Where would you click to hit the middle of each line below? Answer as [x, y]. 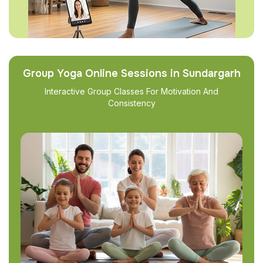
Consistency [131, 103]
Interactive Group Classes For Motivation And [131, 91]
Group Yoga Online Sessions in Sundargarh [131, 73]
